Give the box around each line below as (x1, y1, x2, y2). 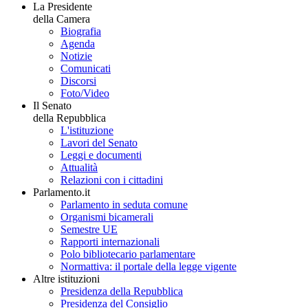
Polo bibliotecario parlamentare (60, 248, 195, 261)
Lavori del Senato (60, 137, 137, 149)
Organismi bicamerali (60, 211, 153, 223)
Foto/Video (60, 87, 109, 100)
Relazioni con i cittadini (60, 174, 163, 186)
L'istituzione (60, 124, 113, 137)
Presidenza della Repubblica (60, 285, 183, 298)
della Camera (33, 13, 90, 25)
